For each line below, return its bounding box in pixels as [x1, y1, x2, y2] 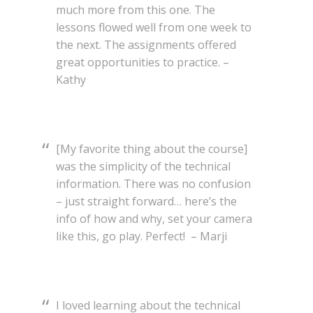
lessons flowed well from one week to [56, 20, 252, 36]
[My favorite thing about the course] [56, 141, 247, 157]
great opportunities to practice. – [56, 54, 229, 71]
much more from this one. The [56, 2, 215, 18]
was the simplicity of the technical [56, 159, 231, 175]
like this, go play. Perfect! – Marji [56, 228, 227, 245]
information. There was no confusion [56, 176, 251, 192]
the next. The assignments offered [56, 37, 236, 53]
